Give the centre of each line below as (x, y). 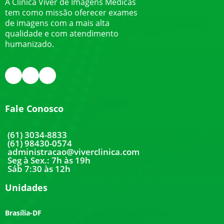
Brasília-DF (23, 213)
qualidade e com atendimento (62, 33)
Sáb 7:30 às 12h (39, 169)
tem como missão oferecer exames (71, 12)
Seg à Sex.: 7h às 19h (49, 160)
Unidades (26, 187)
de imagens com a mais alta (57, 23)
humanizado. (29, 44)
